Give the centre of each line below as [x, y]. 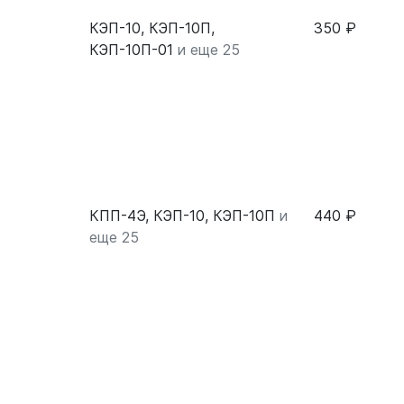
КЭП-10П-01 [131, 50]
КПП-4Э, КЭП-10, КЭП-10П [182, 216]
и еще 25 [209, 50]
